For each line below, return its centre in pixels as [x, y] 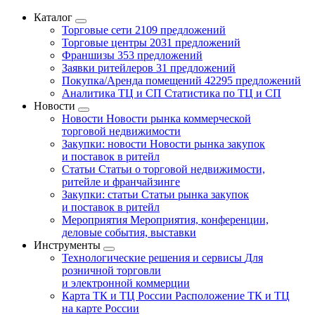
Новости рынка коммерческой [179, 118]
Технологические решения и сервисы [153, 258]
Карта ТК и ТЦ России [118, 296]
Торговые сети [98, 30]
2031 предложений [195, 43]
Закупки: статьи [102, 194]
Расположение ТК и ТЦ [232, 296]
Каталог [53, 17]
